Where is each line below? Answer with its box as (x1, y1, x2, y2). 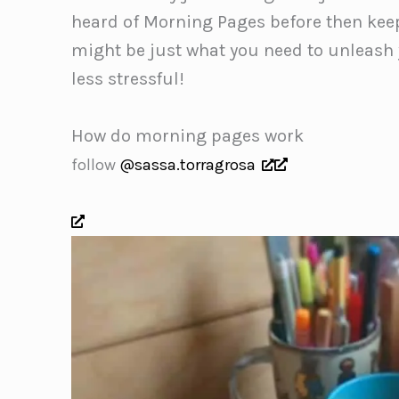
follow (71, 154, 119, 175)
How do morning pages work (71, 125, 304, 146)
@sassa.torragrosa (119, 154, 256, 175)
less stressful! (71, 68, 184, 89)
